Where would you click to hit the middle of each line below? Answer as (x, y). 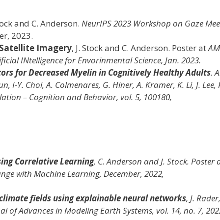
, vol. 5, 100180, (144, 97)
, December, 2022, (132, 174)
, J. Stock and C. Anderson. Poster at (140, 48)
